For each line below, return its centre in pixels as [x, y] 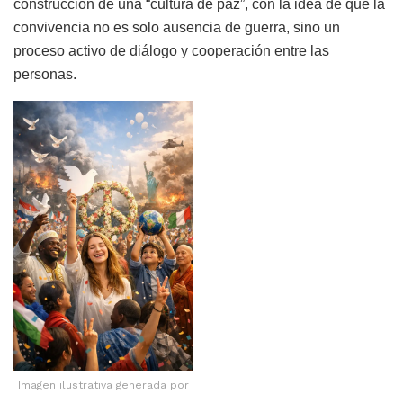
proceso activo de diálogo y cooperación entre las [171, 51]
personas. [45, 75]
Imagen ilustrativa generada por [103, 385]
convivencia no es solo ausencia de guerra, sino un [177, 28]
